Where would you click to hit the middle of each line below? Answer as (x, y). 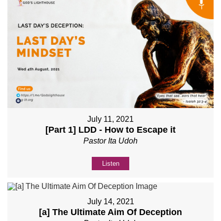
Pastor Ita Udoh (110, 141)
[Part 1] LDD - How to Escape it (110, 130)
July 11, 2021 (110, 119)
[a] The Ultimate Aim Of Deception (110, 212)
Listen (110, 164)
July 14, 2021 (110, 202)
